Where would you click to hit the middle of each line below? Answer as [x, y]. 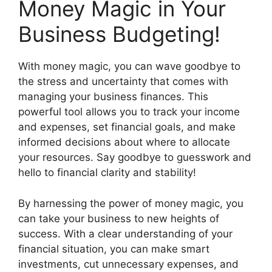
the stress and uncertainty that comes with [123, 82]
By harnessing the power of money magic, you [131, 203]
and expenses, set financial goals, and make [127, 127]
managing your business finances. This [113, 97]
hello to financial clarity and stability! [107, 173]
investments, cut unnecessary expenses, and [128, 264]
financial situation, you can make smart [114, 249]
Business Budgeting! [119, 34]
